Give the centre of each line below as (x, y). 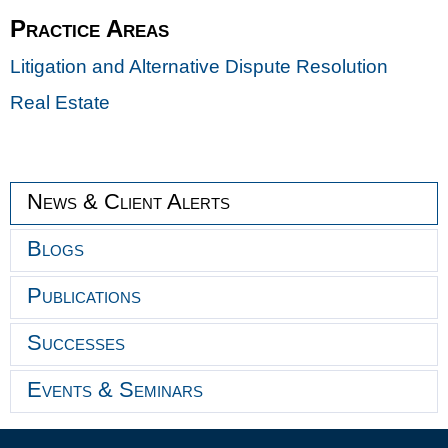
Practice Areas (89, 28)
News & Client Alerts (128, 201)
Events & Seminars (115, 389)
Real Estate (60, 102)
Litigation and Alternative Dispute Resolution (199, 66)
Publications (84, 295)
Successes (76, 342)
